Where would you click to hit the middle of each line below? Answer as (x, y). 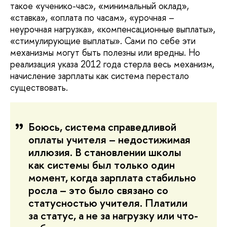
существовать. (39, 88)
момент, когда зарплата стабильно (112, 178)
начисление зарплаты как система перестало (100, 76)
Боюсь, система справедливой (102, 127)
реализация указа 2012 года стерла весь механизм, (112, 64)
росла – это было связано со (98, 191)
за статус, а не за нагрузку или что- (113, 216)
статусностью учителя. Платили (108, 203)
